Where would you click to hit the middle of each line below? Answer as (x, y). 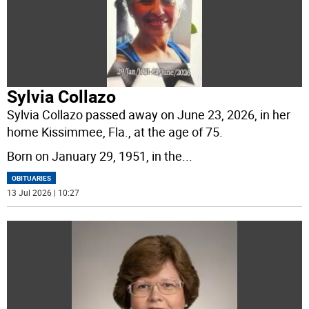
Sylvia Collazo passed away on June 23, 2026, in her (149, 114)
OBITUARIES (32, 178)
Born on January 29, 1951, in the (95, 156)
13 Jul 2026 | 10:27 (43, 192)
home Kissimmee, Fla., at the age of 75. (115, 131)
